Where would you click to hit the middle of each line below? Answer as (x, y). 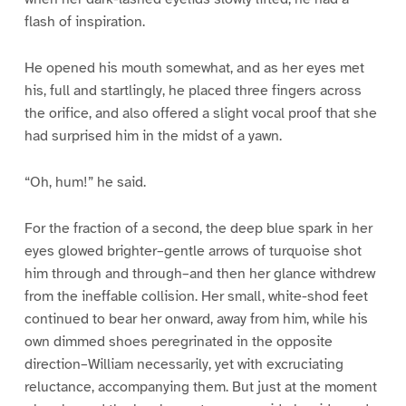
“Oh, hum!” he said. (85, 183)
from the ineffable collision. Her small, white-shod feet (196, 297)
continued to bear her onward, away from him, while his (196, 319)
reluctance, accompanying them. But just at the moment (200, 387)
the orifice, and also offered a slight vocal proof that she (200, 114)
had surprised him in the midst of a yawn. (153, 136)
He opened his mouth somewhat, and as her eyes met (194, 68)
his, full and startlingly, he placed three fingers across (193, 91)
